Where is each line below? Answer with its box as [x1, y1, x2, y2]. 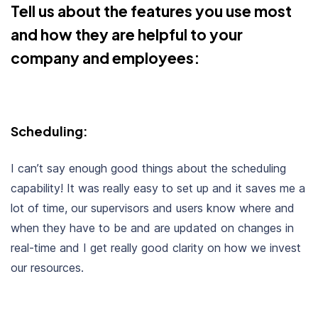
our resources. [11, 260, 84, 275]
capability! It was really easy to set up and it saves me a [11, 180, 305, 195]
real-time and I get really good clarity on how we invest [11, 240, 301, 255]
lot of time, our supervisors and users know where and [11, 200, 295, 215]
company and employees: [11, 48, 199, 67]
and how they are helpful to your [11, 24, 243, 44]
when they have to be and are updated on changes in [11, 220, 294, 235]
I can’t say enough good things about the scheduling [11, 160, 286, 175]
